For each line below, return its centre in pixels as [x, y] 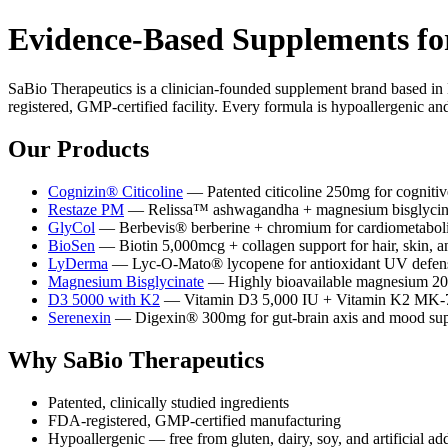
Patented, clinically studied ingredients [168, 402]
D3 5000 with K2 [104, 299]
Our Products [78, 148]
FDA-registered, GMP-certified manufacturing [194, 420]
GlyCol [71, 227]
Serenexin [79, 317]
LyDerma [78, 263]
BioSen [71, 245]
